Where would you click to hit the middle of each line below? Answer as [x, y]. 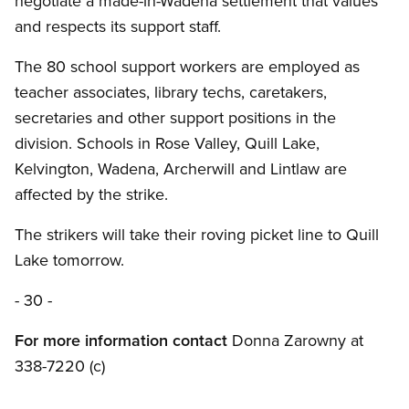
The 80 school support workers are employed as [187, 67]
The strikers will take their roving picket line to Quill [197, 235]
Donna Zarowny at [295, 341]
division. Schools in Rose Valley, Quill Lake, [167, 143]
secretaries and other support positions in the [175, 118]
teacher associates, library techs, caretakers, [171, 92]
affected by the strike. [91, 194]
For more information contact [121, 341]
